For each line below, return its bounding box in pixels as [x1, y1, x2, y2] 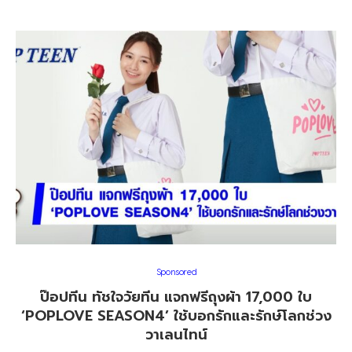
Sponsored [156, 266, 196, 277]
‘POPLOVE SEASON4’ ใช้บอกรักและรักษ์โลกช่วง [20, 305, 332, 327]
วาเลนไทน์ [145, 324, 207, 346]
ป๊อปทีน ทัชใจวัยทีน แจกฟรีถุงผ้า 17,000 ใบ [40, 286, 312, 308]
